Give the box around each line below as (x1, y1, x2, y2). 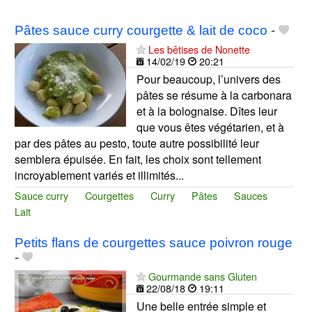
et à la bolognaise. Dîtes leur (136, 103, 277, 120)
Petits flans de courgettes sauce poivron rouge (14, 235, 292, 251)
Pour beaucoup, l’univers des (136, 71, 281, 88)
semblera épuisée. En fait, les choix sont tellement (14, 151, 261, 168)
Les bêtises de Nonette (148, 42, 250, 57)
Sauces (233, 188, 267, 203)
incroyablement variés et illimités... (14, 167, 184, 184)
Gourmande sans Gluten (148, 269, 257, 284)
